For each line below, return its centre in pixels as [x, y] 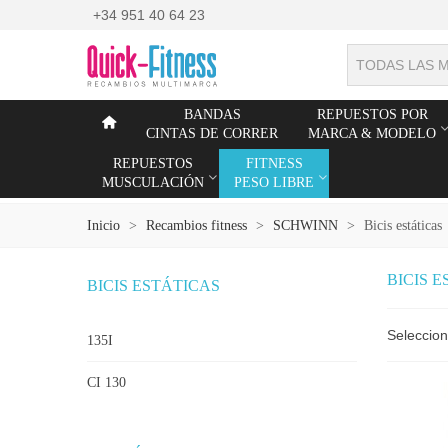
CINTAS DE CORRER [212, 133]
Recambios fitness [196, 225]
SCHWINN [305, 225]
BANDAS [212, 114]
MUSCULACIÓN [153, 182]
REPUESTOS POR [372, 114]
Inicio [103, 225]
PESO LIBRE [274, 182]
